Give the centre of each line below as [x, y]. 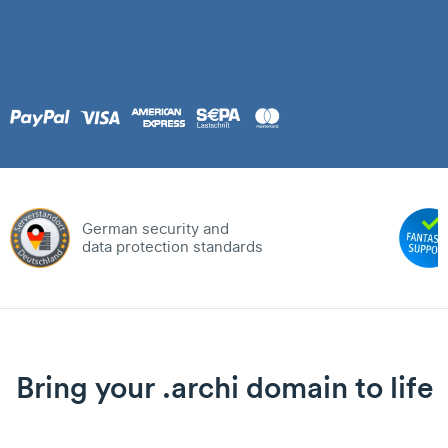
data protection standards [172, 247]
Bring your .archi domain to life [224, 387]
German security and [155, 229]
